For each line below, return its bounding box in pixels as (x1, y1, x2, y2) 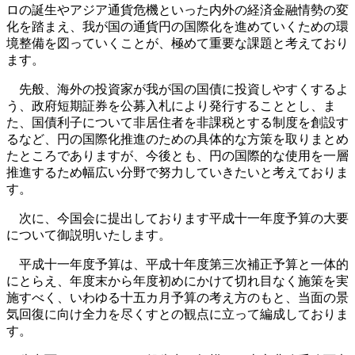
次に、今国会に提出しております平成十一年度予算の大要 (6, 212, 349, 225)
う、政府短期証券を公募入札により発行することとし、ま (6, 99, 336, 113)
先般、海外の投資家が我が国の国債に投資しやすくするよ (6, 82, 349, 96)
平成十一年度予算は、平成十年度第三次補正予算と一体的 (6, 258, 349, 271)
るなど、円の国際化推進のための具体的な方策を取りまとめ (6, 132, 349, 146)
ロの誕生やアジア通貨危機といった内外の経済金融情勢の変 (6, 3, 349, 17)
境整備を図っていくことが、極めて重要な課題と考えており (6, 36, 349, 50)
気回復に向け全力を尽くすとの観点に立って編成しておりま (6, 307, 349, 321)
